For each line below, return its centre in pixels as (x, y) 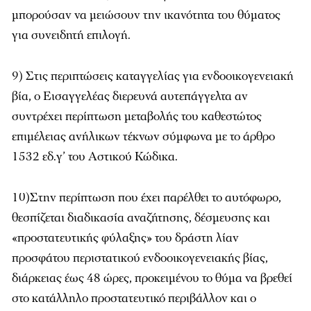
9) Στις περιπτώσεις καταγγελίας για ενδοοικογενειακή (153, 76)
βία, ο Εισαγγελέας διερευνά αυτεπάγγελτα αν (130, 96)
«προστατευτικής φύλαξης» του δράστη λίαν (125, 238)
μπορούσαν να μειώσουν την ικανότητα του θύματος (146, 15)
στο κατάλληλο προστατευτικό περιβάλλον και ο (134, 298)
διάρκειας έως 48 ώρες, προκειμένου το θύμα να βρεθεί (152, 278)
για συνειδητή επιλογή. (71, 35)
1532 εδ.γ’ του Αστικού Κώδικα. (95, 157)
